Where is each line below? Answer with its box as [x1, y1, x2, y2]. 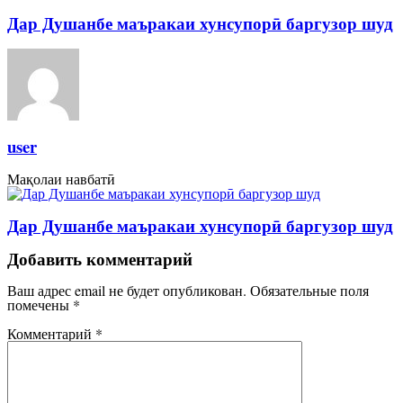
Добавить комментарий [7, 246, 193, 271]
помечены [7, 295, 73, 315]
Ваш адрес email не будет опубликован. [7, 281, 246, 300]
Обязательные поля [250, 281, 369, 300]
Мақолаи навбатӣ [7, 169, 115, 189]
